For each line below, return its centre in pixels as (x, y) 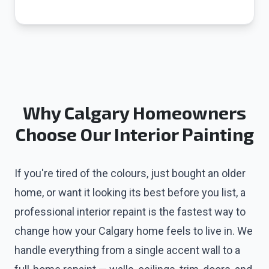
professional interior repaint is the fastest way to (130, 212)
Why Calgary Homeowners (134, 112)
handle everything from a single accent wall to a (127, 250)
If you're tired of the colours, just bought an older (130, 173)
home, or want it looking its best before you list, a (130, 192)
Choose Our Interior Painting (134, 134)
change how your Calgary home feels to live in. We (134, 231)
